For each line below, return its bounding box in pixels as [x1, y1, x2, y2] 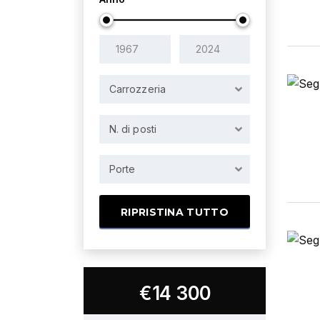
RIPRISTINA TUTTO [121, 206, 229, 219]
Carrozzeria [109, 83, 166, 95]
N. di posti [109, 123, 156, 135]
